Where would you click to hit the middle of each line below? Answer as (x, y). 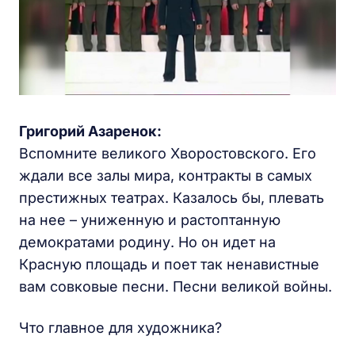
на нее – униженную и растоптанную (150, 219)
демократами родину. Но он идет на (147, 242)
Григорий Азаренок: (90, 131)
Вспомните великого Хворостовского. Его (168, 153)
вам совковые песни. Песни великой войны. (176, 286)
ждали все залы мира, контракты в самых (166, 175)
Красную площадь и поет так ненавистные (169, 264)
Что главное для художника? (120, 327)
